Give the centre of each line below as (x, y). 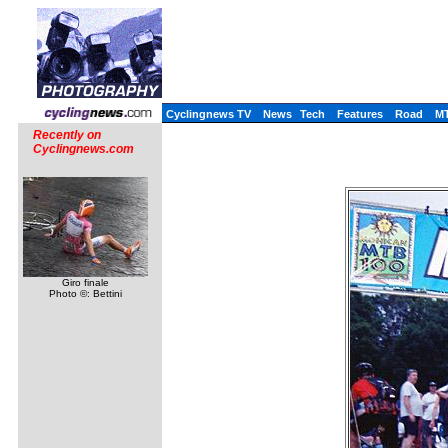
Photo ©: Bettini (85, 293)
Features (360, 114)
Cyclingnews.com (83, 149)
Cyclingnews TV (208, 114)
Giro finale (85, 282)
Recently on (67, 135)
